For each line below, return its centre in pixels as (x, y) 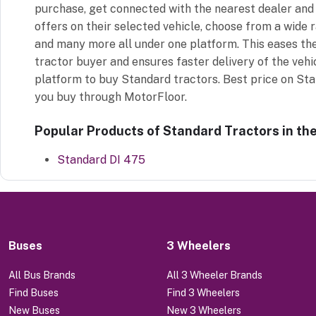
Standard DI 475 (101, 159)
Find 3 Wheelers (203, 292)
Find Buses (34, 292)
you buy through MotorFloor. (111, 97)
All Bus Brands (42, 275)
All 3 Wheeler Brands (214, 275)
